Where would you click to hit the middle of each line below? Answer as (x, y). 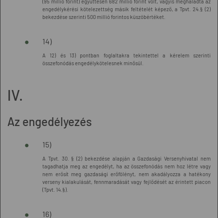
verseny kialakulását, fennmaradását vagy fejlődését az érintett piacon (127, 182)
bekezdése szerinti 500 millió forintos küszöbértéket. (104, 17)
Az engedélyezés (50, 121)
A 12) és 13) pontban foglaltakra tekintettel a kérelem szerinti (127, 55)
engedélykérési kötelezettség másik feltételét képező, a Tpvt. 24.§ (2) (127, 9)
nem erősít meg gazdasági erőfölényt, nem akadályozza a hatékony (127, 174)
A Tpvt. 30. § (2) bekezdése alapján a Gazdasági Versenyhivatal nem (127, 158)
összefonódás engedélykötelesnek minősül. (93, 63)
